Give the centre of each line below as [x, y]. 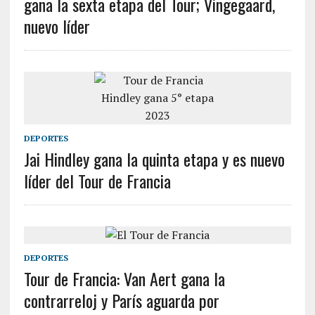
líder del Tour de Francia [97, 181]
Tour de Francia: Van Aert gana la [124, 278]
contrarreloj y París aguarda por [121, 300]
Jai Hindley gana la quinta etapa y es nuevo [154, 159]
